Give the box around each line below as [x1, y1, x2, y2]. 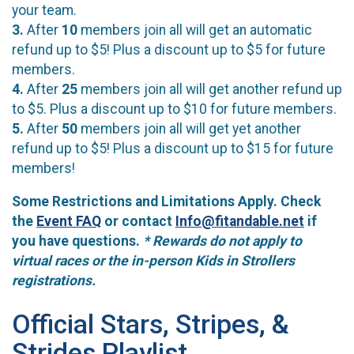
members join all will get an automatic [77, 21, 312, 38]
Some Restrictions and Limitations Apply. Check [12, 194, 321, 210]
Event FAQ [36, 213, 101, 230]
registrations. [12, 273, 96, 289]
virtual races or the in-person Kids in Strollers [12, 253, 295, 269]
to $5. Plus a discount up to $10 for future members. [12, 100, 340, 117]
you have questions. [12, 233, 143, 250]
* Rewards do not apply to [143, 233, 302, 250]
